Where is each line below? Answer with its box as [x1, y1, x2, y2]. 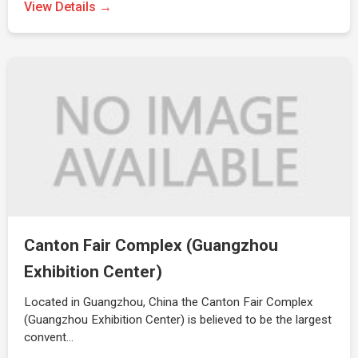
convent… [24, 330, 74, 344]
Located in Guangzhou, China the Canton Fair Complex [24, 295, 313, 309]
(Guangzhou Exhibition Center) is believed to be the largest [24, 312, 332, 327]
